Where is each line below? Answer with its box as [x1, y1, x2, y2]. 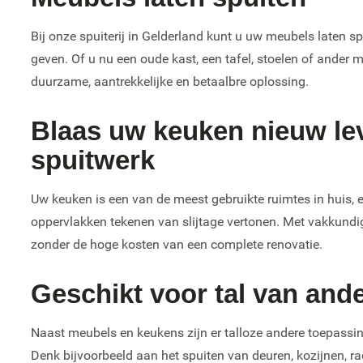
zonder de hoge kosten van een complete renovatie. [31, 235, 323, 253]
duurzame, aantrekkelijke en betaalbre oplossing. [31, 72, 310, 90]
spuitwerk [31, 145, 156, 175]
